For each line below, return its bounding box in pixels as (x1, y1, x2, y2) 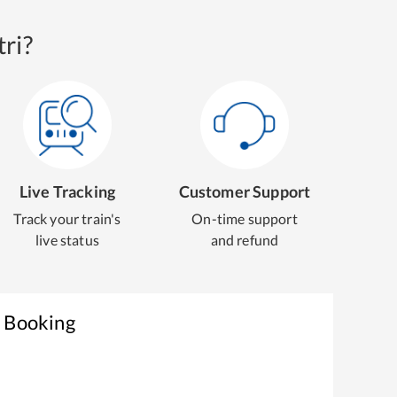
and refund (210, 231, 279, 248)
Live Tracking (19, 182, 116, 201)
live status (35, 231, 99, 248)
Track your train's (13, 210, 121, 227)
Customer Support (178, 182, 311, 201)
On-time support (191, 210, 298, 227)
